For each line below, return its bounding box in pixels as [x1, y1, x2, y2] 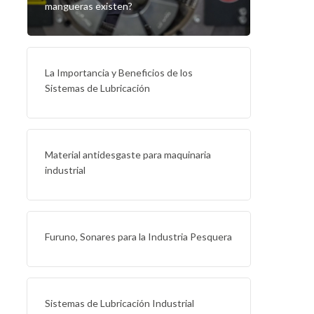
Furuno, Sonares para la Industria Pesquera [44, 231, 232, 243]
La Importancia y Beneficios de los [44, 67, 193, 78]
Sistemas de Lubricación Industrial [44, 297, 194, 309]
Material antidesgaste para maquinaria [44, 149, 211, 161]
